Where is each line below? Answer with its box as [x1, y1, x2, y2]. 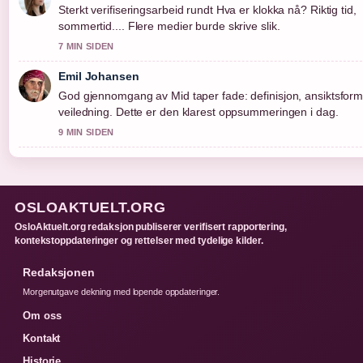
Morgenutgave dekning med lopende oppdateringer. [23, 287, 220, 297]
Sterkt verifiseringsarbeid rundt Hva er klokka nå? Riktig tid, [58, 3, 357, 17]
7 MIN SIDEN [58, 41, 114, 52]
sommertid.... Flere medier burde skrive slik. [58, 19, 280, 33]
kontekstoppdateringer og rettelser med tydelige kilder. [15, 235, 263, 247]
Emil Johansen [58, 70, 139, 83]
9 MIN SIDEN [58, 127, 114, 138]
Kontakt [23, 332, 61, 345]
